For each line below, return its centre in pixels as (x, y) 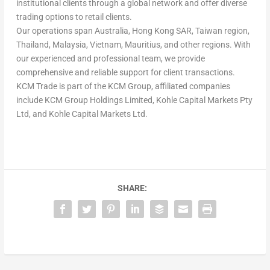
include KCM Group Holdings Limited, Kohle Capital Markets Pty (134, 100)
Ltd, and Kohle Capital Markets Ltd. (82, 114)
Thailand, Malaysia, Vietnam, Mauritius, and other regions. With (133, 44)
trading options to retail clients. (74, 17)
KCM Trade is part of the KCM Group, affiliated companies (123, 86)
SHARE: (132, 188)
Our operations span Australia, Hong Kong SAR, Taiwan (119, 30)
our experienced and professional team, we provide (110, 58)
